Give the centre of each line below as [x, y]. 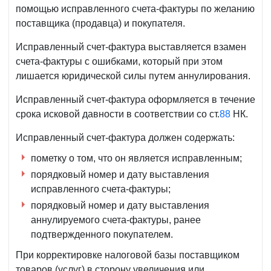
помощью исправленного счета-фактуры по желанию [135, 9]
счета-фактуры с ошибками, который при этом [119, 62]
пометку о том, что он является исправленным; [136, 158]
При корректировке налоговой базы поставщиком [128, 255]
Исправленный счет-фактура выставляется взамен [131, 47]
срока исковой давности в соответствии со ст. [118, 114]
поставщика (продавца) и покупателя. [100, 24]
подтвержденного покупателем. [102, 235]
